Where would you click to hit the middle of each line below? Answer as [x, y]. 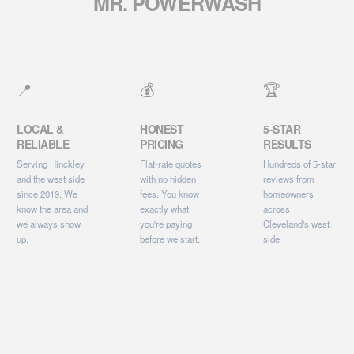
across [277, 208]
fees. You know [169, 193]
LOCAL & [40, 128]
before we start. [170, 238]
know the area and [52, 208]
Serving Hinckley [51, 163]
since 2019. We [47, 193]
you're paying [166, 223]
